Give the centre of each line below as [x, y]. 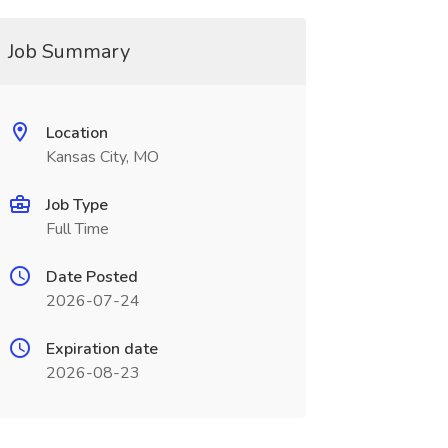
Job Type [76, 205]
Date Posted [91, 277]
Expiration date [101, 349]
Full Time [77, 229]
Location [76, 133]
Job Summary [68, 51]
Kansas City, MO [102, 157]
